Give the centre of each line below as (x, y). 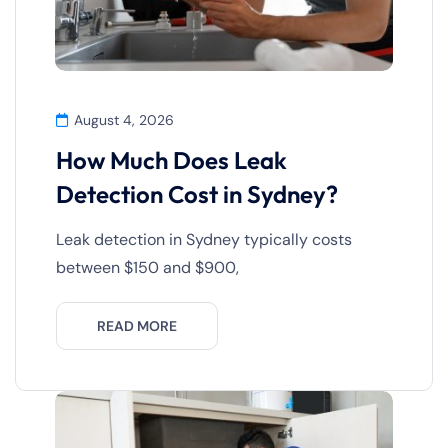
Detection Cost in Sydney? (197, 193)
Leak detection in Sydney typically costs (204, 239)
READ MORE (137, 325)
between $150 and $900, (147, 267)
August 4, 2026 (124, 119)
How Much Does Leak (171, 159)
